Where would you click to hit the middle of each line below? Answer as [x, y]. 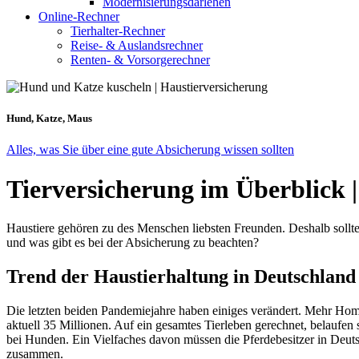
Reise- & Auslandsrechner [137, 45]
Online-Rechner [79, 16]
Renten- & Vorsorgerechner [140, 60]
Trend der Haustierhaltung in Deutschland [181, 277]
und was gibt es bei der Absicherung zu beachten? [133, 243]
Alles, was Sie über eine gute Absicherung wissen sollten [150, 150]
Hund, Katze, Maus [49, 119]
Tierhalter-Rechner [118, 31]
